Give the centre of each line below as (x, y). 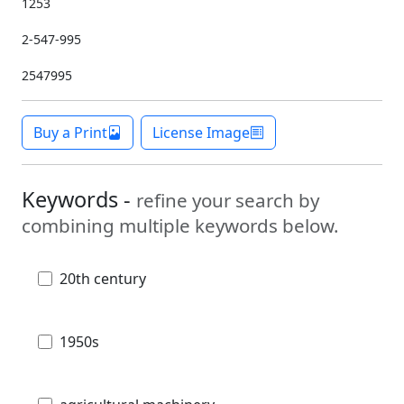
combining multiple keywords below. (180, 225)
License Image (201, 132)
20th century (103, 278)
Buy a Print (70, 132)
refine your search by (228, 200)
